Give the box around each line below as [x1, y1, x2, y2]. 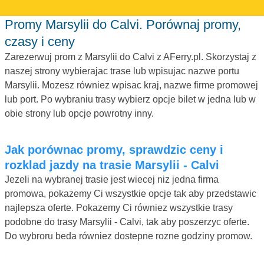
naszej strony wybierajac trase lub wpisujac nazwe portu [5, 65, 239, 76]
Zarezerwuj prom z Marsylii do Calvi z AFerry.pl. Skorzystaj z [5, 51, 256, 62]
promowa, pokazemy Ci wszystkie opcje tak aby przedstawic [5, 188, 256, 199]
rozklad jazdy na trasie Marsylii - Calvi [5, 158, 219, 171]
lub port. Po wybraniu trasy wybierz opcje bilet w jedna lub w [5, 94, 256, 104]
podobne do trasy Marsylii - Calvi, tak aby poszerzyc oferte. [5, 216, 249, 227]
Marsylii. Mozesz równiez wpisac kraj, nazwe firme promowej [5, 80, 258, 90]
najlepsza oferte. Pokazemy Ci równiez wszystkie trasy [5, 202, 233, 213]
